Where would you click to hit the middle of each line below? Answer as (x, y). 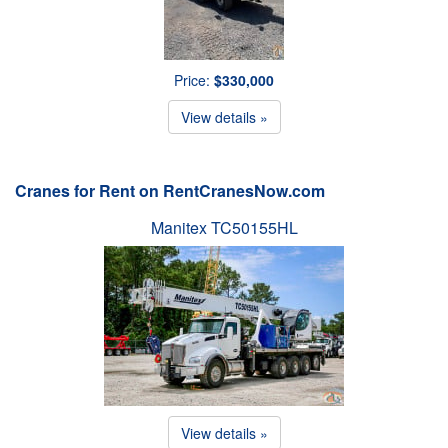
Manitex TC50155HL (224, 227)
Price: (194, 79)
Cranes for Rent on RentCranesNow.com (170, 190)
